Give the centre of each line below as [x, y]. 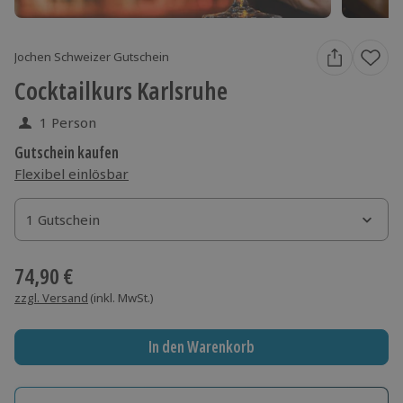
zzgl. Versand [51, 297]
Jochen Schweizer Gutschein [92, 57]
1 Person [68, 122]
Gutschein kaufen [67, 152]
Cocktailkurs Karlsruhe [121, 90]
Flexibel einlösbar [72, 173]
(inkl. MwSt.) [122, 297]
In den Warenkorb [201, 347]
